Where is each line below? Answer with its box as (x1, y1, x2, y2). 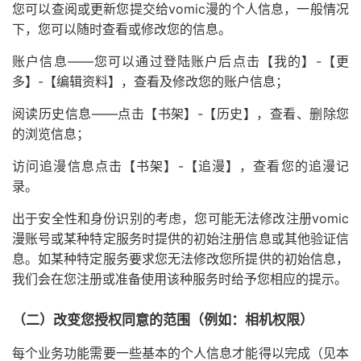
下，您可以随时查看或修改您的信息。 (12, 21, 231, 37)
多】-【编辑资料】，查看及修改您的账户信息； (12, 73, 288, 89)
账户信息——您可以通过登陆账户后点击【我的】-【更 (12, 53, 349, 69)
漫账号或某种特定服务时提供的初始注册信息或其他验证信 (12, 230, 349, 247)
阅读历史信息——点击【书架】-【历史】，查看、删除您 (12, 106, 349, 122)
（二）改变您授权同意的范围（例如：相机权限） (12, 312, 313, 328)
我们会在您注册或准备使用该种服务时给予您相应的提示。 (12, 271, 347, 287)
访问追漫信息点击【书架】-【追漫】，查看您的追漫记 (12, 158, 349, 174)
